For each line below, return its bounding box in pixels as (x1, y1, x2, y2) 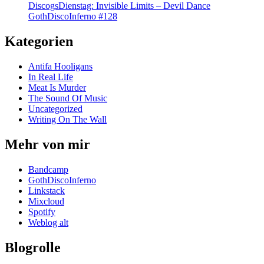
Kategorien (5, 34, 73, 49)
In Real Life (28, 72, 73, 82)
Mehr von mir (5, 137, 90, 153)
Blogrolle (5, 239, 61, 255)
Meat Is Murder (28, 82, 86, 93)
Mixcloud (28, 196, 64, 206)
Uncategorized (28, 104, 82, 114)
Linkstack (28, 186, 65, 196)
